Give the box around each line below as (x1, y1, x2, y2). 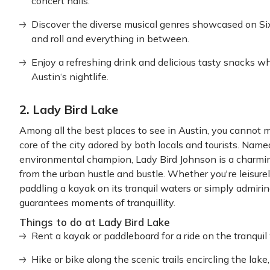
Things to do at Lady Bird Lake (19, 216, 170, 228)
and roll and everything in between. (31, 33, 189, 45)
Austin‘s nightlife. (31, 71, 108, 83)
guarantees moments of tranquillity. (19, 196, 175, 209)
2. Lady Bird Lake (19, 102, 118, 117)
